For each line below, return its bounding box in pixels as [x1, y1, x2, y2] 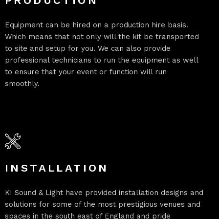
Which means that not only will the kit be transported [5, 32, 199, 42]
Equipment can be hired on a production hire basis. [5, 21, 188, 30]
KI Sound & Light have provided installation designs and [5, 188, 203, 197]
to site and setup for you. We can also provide [5, 44, 171, 53]
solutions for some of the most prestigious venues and [5, 200, 200, 209]
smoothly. [5, 79, 40, 88]
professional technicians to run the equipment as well [5, 56, 198, 65]
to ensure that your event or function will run [5, 67, 167, 77]
